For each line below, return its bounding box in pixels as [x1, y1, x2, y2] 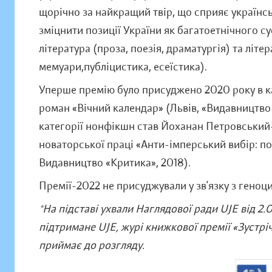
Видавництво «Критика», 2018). [39, 156, 191, 169]
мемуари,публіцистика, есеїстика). [39, 60, 207, 73]
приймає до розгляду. [39, 239, 144, 252]
